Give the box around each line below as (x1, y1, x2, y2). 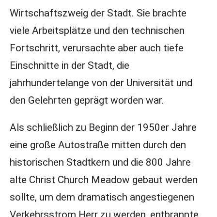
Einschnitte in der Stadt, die (9, 60, 129, 71)
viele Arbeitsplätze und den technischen (9, 25, 185, 36)
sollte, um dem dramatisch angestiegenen (9, 191, 194, 203)
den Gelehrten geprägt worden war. (9, 94, 164, 106)
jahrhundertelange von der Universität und (9, 77, 192, 89)
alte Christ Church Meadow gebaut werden (9, 174, 198, 186)
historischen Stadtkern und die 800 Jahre (9, 156, 191, 168)
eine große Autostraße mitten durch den (9, 139, 186, 151)
